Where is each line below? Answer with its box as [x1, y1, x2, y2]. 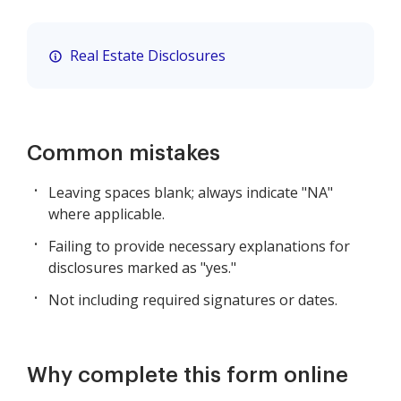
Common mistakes [27, 142, 220, 165]
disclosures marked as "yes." [48, 258, 236, 278]
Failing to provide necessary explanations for [48, 236, 350, 257]
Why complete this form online [27, 364, 348, 387]
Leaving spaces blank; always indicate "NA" [48, 183, 333, 203]
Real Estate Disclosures [70, 46, 226, 66]
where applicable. [48, 204, 165, 225]
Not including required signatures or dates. [48, 290, 337, 311]
